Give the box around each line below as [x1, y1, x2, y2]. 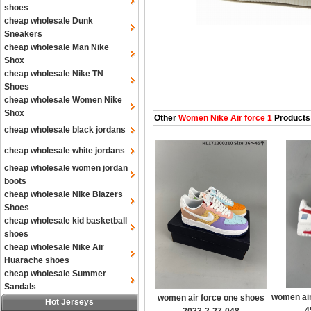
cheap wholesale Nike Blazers [4, 190, 123, 199]
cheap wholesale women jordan [4, 163, 128, 173]
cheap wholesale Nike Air [4, 242, 104, 252]
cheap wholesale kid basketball [4, 216, 127, 226]
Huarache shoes [4, 255, 69, 265]
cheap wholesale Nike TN [4, 69, 103, 78]
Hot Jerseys [45, 297, 94, 307]
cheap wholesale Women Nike [4, 95, 122, 105]
